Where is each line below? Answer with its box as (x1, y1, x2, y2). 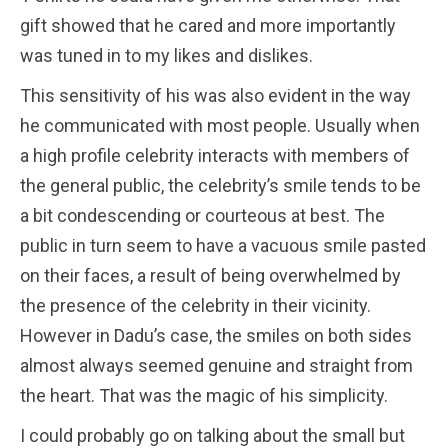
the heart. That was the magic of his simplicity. (20, 385, 388, 407)
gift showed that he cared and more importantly (20, 15, 396, 37)
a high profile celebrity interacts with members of (20, 145, 410, 167)
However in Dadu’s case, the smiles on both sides (20, 325, 412, 347)
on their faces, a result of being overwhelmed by (20, 265, 401, 287)
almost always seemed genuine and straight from (20, 355, 413, 377)
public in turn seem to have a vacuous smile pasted (20, 235, 426, 257)
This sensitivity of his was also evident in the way (20, 85, 411, 107)
